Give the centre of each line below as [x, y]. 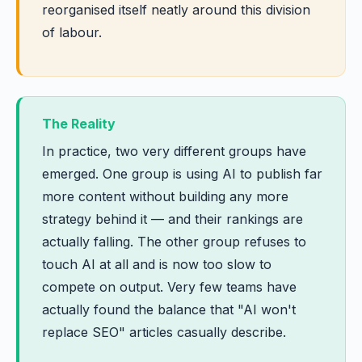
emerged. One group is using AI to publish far [182, 174]
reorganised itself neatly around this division [176, 10]
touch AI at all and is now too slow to [157, 264]
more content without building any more [165, 196]
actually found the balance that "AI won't [169, 309]
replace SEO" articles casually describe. [164, 332]
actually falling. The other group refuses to [174, 242]
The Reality [79, 124]
